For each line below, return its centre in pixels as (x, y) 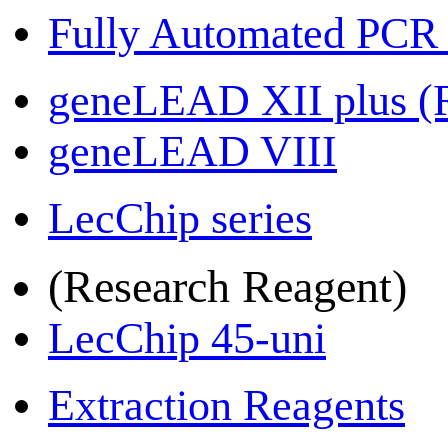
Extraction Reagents (226, 405)
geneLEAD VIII (192, 151)
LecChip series (180, 218)
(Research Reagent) (227, 286)
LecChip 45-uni (187, 338)
